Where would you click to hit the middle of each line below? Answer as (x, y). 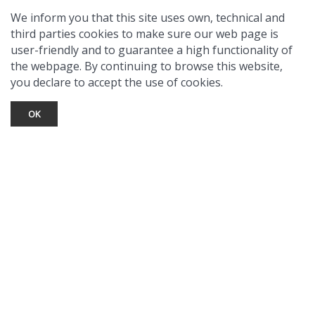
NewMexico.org (166, 208)
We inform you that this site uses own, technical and (148, 18)
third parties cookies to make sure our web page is (144, 34)
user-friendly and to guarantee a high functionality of (152, 50)
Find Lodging (166, 176)
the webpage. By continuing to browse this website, (147, 66)
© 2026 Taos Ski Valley (157, 301)
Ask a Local (166, 160)
